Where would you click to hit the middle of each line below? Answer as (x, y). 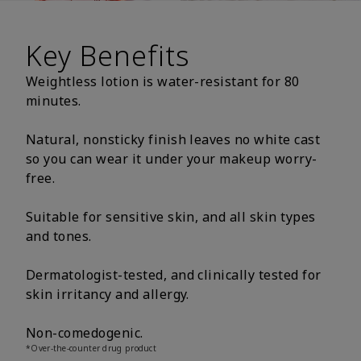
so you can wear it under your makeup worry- (172, 158)
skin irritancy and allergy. (110, 294)
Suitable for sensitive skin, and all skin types (171, 216)
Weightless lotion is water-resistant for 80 (163, 81)
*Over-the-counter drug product (91, 348)
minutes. (56, 100)
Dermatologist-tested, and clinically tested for (174, 274)
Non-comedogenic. (85, 332)
